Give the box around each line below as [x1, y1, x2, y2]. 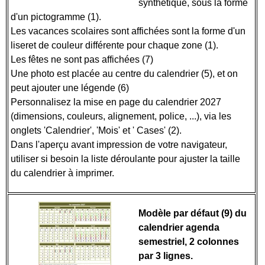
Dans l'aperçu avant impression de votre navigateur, [11, 140, 227, 150]
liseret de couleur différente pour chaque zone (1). [11, 40, 221, 50]
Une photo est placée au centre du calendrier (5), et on [11, 69, 238, 79]
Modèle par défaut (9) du [138, 208, 247, 218]
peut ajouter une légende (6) [11, 83, 131, 93]
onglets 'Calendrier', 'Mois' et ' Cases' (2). [11, 125, 184, 135]
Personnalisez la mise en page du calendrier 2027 [11, 97, 221, 107]
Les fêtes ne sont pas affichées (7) [11, 54, 156, 64]
